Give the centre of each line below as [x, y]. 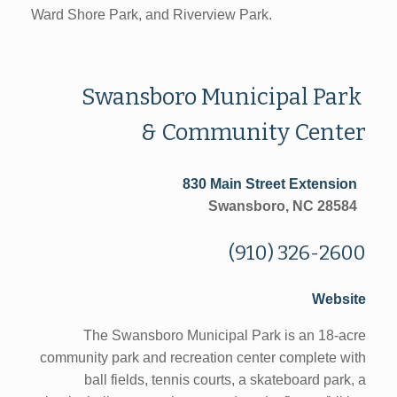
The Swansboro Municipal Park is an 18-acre [225, 335]
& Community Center [253, 132]
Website [339, 299]
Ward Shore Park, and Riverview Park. [152, 15]
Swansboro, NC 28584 [287, 206]
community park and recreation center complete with [203, 357]
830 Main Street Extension [274, 184]
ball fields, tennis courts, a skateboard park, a [225, 379]
